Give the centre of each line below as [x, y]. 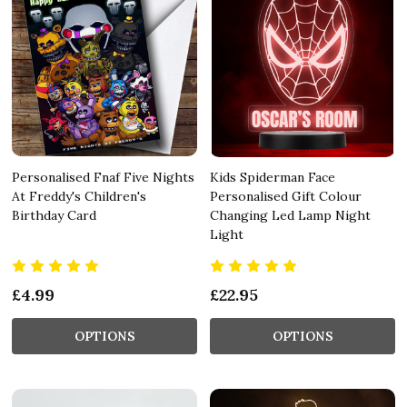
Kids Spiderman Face [273, 177]
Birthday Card [54, 215]
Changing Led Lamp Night [290, 215]
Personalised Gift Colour [286, 196]
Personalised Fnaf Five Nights [103, 177]
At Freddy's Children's [79, 196]
